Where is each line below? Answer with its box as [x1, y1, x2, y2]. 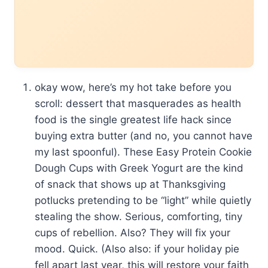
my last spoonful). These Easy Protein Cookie [35, 145, 252, 158]
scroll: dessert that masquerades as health [35, 97, 241, 109]
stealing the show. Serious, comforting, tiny [35, 210, 242, 223]
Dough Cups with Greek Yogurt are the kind [35, 162, 243, 174]
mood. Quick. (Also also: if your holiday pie [35, 242, 239, 255]
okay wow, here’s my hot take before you [35, 81, 232, 93]
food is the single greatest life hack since [35, 113, 232, 126]
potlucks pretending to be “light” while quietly [35, 194, 251, 206]
